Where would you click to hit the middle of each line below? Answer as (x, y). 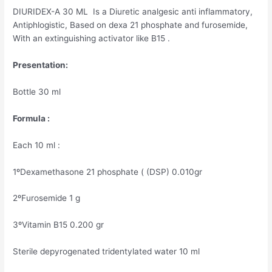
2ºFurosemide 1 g (47, 198)
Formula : (32, 118)
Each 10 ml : (37, 145)
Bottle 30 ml (37, 91)
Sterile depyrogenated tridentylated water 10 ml (107, 252)
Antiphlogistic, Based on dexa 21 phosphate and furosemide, (131, 25)
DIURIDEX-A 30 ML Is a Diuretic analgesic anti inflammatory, (133, 12)
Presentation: (41, 65)
